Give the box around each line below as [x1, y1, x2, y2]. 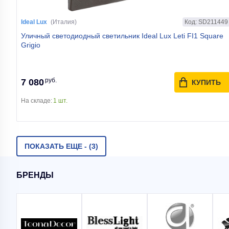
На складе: [21, 97, 52, 104]
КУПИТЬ [191, 78, 221, 86]
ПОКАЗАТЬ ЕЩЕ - [25, 142, 87, 150]
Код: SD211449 [184, 18, 228, 26]
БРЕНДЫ [16, 170, 54, 179]
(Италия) [51, 18, 77, 26]
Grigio [21, 41, 40, 49]
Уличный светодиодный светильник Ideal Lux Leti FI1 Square [21, 32, 223, 40]
